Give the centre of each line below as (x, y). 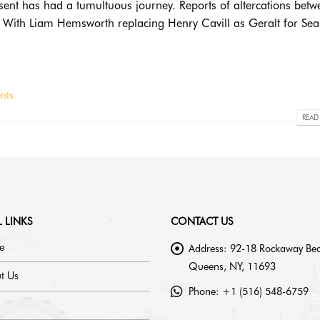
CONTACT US (202, 221)
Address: (208, 248)
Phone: (204, 291)
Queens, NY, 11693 (232, 266)
